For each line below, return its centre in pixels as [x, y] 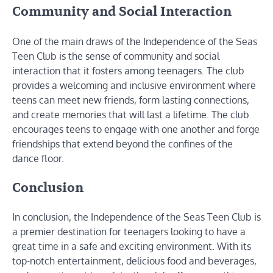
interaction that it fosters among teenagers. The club [128, 70]
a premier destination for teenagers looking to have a [129, 232]
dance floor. [38, 158]
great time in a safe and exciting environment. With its [132, 246]
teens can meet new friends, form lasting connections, [131, 100]
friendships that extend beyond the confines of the [122, 144]
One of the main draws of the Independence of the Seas [135, 41]
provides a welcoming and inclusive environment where [134, 85]
